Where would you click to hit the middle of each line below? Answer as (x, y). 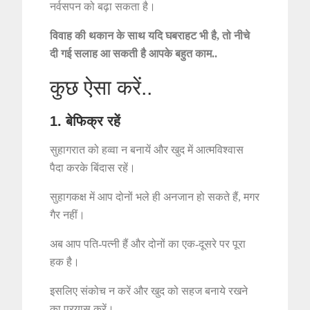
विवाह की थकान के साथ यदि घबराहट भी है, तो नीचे (150, 36)
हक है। (65, 262)
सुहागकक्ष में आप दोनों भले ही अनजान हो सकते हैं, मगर (155, 197)
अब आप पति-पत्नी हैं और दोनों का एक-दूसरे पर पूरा (148, 244)
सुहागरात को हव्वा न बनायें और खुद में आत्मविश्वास (147, 150)
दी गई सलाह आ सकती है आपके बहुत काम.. (134, 54)
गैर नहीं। (68, 215)
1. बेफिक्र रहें (85, 121)
